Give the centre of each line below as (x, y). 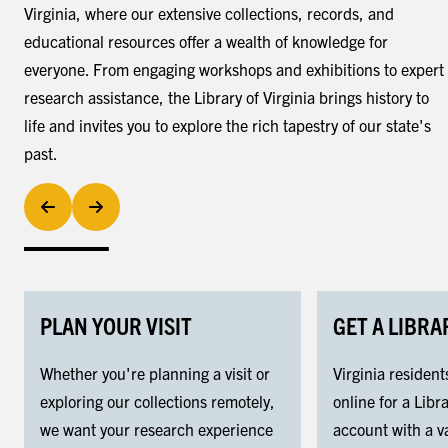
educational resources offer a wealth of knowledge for (206, 41)
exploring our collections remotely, (157, 401)
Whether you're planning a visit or (155, 373)
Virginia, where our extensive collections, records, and (209, 13)
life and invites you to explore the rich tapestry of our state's (227, 125)
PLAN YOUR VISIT (116, 325)
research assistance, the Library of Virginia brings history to (226, 97)
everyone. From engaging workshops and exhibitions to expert (234, 69)
